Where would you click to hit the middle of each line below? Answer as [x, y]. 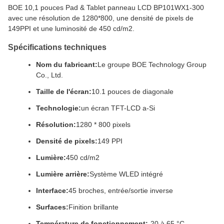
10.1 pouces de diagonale [132, 91]
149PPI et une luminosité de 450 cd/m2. [71, 28]
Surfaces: [52, 207]
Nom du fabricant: [67, 64]
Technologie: [58, 108]
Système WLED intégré [126, 174]
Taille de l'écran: [64, 91]
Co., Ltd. [49, 75]
